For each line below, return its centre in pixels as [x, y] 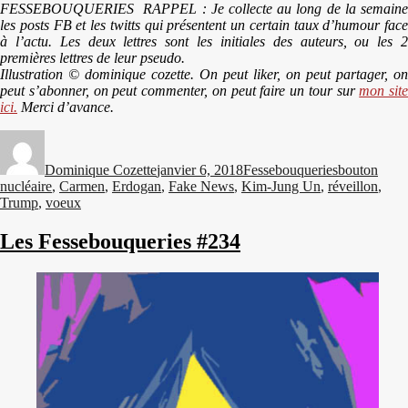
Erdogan [137, 187]
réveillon [353, 187]
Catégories [273, 138]
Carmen [82, 187]
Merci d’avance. [66, 107]
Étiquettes [365, 138]
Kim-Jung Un [281, 187]
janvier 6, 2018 [200, 170]
